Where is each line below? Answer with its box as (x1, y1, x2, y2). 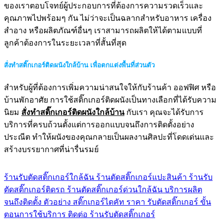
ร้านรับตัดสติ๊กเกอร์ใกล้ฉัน (4, 173, 94, 181)
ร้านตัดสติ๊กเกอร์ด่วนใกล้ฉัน (67, 185, 163, 194)
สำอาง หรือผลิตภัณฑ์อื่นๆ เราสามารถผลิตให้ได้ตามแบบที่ (4, 26, 202, 35)
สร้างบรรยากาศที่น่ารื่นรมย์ (4, 145, 99, 154)
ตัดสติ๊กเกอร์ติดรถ (4, 185, 65, 194)
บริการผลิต (165, 185, 202, 194)
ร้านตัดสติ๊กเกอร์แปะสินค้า (96, 173, 187, 181)
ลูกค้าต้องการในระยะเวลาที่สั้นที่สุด (4, 38, 126, 47)
